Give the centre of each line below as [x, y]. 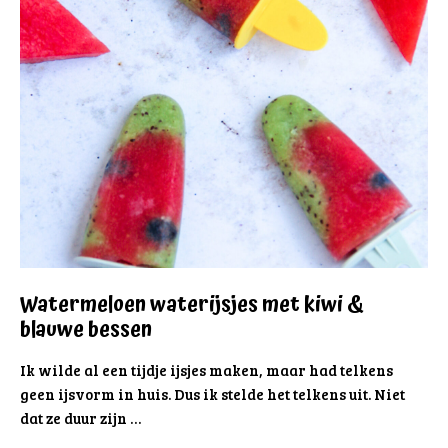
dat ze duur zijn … [80, 417]
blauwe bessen [86, 329]
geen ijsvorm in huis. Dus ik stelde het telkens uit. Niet [212, 393]
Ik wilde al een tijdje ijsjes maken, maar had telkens [206, 369]
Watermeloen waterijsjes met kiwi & [192, 304]
